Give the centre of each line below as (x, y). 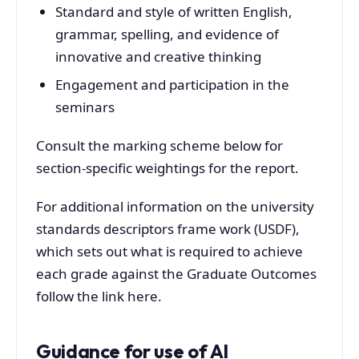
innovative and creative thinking (158, 56)
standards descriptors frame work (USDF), (168, 229)
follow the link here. (99, 296)
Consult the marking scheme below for (159, 145)
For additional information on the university (175, 207)
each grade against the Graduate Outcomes (176, 274)
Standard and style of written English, (173, 11)
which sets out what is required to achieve (169, 252)
